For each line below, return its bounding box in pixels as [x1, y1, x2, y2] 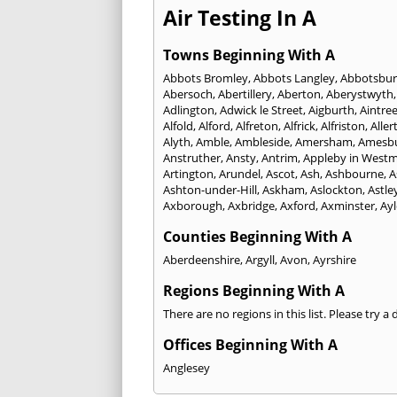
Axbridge [228, 197, 275, 214]
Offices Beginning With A [163, 334, 338, 354]
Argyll [245, 251, 275, 268]
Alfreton [236, 117, 278, 134]
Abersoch [163, 85, 213, 102]
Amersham [295, 133, 353, 150]
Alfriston [321, 117, 365, 134]
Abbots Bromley [163, 69, 248, 86]
